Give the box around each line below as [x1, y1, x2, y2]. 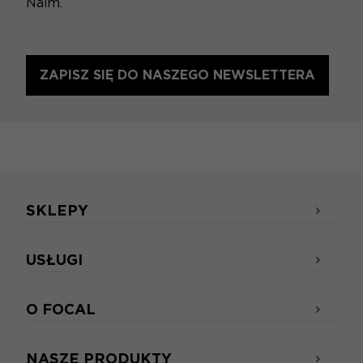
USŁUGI [26, 251, 83, 269]
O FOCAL [26, 301, 96, 318]
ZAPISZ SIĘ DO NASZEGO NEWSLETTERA [40, 67, 315, 83]
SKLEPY [26, 202, 88, 220]
